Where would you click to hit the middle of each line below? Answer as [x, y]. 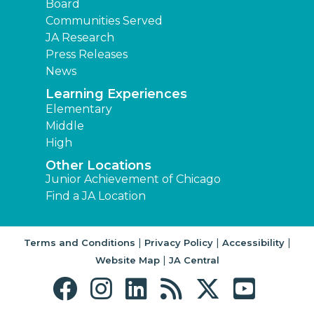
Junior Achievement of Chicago [133, 179]
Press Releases [87, 55]
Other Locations [98, 166]
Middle [65, 126]
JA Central [194, 260]
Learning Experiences [116, 94]
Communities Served [104, 21]
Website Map [127, 260]
